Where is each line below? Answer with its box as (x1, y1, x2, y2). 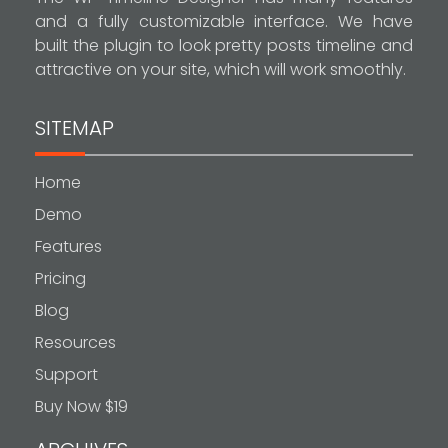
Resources (35, 331, 116, 355)
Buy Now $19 (35, 395, 128, 419)
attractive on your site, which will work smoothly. (35, 58, 406, 82)
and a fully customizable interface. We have (35, 10, 413, 34)
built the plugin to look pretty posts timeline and (35, 34, 413, 58)
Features (35, 235, 102, 259)
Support (35, 363, 98, 387)
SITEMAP (35, 114, 114, 143)
